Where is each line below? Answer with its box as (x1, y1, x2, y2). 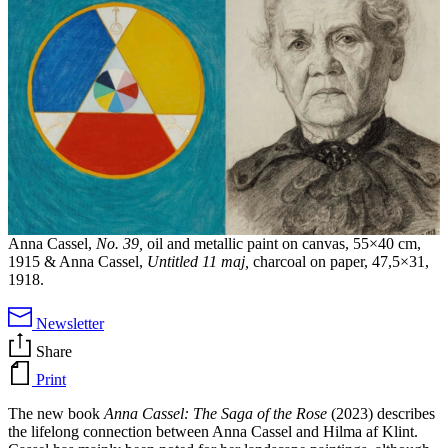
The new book (8, 405, 104, 423)
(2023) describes (327, 405, 435, 423)
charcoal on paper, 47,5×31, (249, 253, 429, 271)
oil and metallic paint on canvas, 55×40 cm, (143, 235, 421, 253)
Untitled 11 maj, (147, 253, 249, 271)
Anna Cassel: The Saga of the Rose (104, 405, 327, 423)
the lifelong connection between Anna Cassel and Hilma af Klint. (8, 423, 418, 441)
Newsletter (36, 315, 104, 333)
